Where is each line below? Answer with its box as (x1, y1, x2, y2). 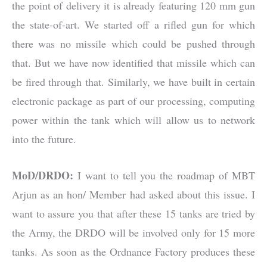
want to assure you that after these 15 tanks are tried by (12, 206, 255, 221)
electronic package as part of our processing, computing (12, 93, 255, 108)
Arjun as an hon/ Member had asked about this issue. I (12, 187, 255, 201)
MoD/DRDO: (12, 167, 77, 183)
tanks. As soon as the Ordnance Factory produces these (12, 244, 255, 259)
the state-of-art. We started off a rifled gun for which (12, 17, 255, 32)
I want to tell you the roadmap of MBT (77, 167, 256, 182)
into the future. (12, 131, 76, 146)
